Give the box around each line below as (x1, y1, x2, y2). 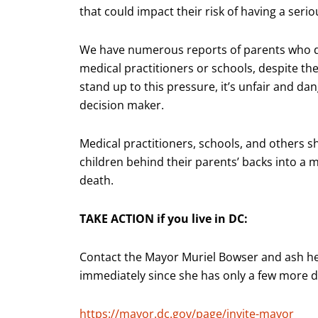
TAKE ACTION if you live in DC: (79, 211, 248, 227)
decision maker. (79, 97, 164, 114)
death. (79, 172, 114, 189)
